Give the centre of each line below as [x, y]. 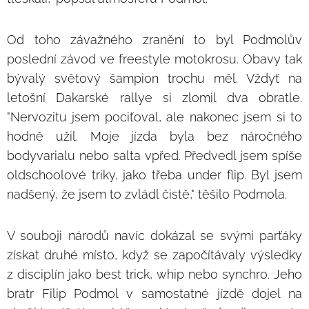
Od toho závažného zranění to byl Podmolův [154, 39]
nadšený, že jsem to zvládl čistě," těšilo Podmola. [147, 194]
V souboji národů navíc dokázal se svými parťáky [154, 235]
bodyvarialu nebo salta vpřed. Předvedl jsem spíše [154, 155]
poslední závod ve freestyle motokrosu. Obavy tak [154, 59]
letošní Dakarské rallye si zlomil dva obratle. [154, 97]
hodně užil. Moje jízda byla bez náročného [154, 136]
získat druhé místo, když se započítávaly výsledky [154, 255]
